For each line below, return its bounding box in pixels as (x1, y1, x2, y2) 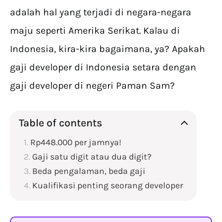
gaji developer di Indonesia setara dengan (10, 61, 196, 73)
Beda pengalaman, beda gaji (32, 166, 145, 176)
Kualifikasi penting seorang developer (32, 180, 183, 191)
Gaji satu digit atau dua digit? (32, 152, 152, 162)
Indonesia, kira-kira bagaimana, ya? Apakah (10, 43, 205, 55)
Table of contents (19, 116, 102, 129)
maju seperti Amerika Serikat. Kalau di (10, 25, 180, 37)
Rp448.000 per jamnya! (30, 137, 121, 148)
